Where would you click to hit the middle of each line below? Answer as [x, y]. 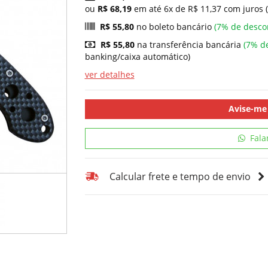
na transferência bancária [189, 44]
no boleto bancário [174, 26]
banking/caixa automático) [137, 56]
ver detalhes [109, 74]
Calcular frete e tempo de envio [180, 176]
